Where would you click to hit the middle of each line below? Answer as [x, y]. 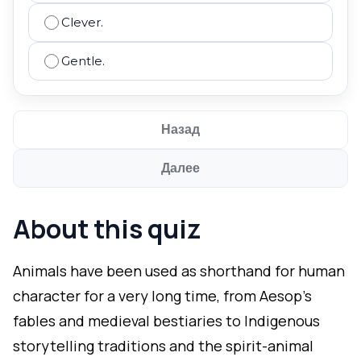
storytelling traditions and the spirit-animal [163, 346]
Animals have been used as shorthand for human [179, 271]
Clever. [82, 22]
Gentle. [83, 61]
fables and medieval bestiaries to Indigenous [166, 321]
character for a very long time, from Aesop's [162, 296]
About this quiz [107, 229]
